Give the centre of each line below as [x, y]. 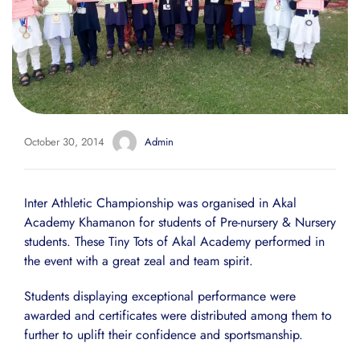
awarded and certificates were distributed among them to [178, 315]
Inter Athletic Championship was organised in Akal [160, 202]
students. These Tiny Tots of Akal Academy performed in [174, 241]
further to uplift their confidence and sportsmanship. [164, 334]
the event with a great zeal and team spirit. [139, 260]
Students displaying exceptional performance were [160, 296]
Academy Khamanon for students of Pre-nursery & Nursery [180, 222]
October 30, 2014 [64, 142]
